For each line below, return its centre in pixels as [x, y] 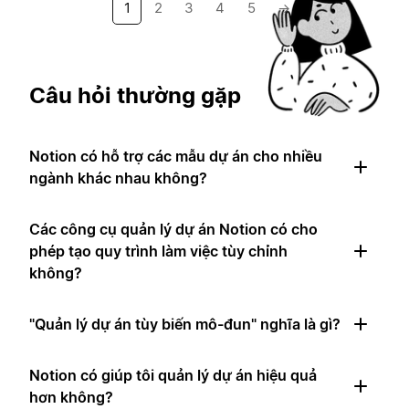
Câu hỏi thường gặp [135, 95]
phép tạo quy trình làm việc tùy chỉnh [158, 251]
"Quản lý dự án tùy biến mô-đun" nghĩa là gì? [185, 324]
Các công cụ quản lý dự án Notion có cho [173, 229]
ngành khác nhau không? [118, 178]
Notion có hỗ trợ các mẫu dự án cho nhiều [176, 156]
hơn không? [71, 397]
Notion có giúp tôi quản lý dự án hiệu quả [173, 375]
